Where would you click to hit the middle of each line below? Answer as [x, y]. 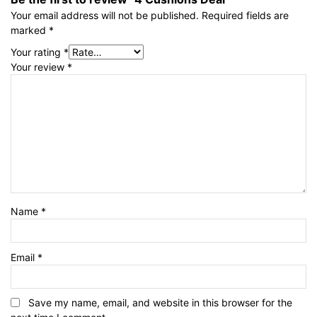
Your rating [37, 52]
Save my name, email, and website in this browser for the [160, 302]
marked [30, 30]
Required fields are [245, 15]
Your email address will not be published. [105, 15]
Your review [39, 67]
